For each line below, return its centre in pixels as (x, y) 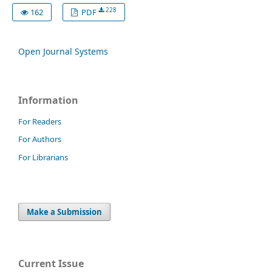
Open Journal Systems (63, 51)
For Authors (40, 139)
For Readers (40, 121)
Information (48, 100)
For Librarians (43, 158)
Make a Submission (65, 212)
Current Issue (51, 264)
